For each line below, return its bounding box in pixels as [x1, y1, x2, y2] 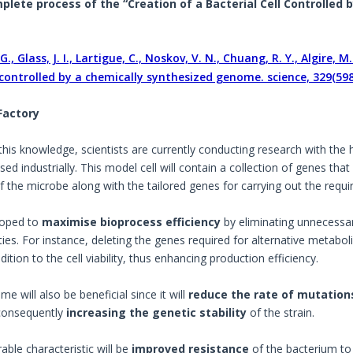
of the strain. [246, 305, 314, 321]
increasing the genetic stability [65, 305, 247, 321]
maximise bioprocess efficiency [41, 214, 221, 230]
